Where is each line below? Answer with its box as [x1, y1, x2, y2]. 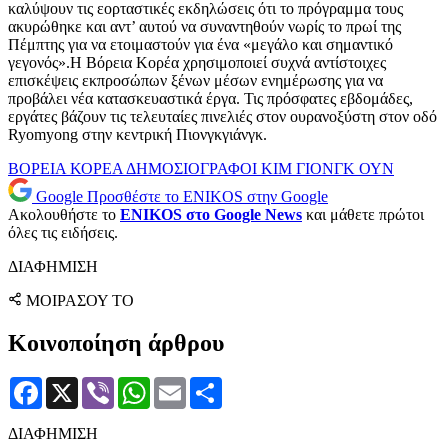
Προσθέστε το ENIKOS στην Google [87, 188, 328, 206]
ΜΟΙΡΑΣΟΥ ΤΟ [26, 292, 134, 310]
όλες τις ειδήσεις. [8, 224, 118, 242]
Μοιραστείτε [222, 375, 303, 393]
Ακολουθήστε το [8, 206, 120, 224]
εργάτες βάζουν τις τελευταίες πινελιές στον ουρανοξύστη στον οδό [8, 108, 437, 126]
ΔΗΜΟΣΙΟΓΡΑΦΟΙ [126, 160, 261, 178]
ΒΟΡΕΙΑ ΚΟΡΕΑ [8, 160, 126, 178]
